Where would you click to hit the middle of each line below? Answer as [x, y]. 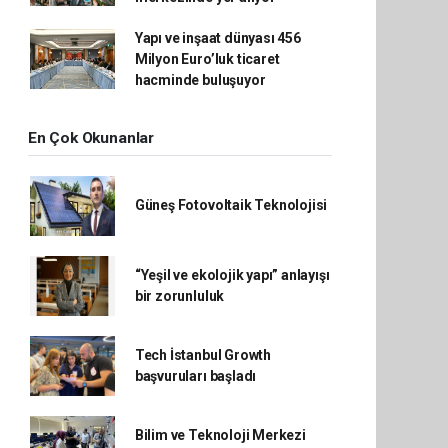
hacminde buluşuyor [200, 79]
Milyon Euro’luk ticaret [207, 58]
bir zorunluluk [179, 295]
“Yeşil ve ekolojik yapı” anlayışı [232, 274]
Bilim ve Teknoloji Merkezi [220, 434]
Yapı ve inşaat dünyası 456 [217, 37]
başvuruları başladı [195, 375]
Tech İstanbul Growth [202, 354]
